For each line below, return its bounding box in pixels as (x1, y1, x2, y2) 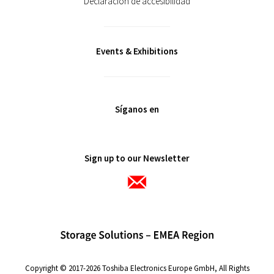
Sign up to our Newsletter (84, 152, 190, 164)
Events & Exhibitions (96, 45, 178, 57)
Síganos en (115, 103, 159, 115)
